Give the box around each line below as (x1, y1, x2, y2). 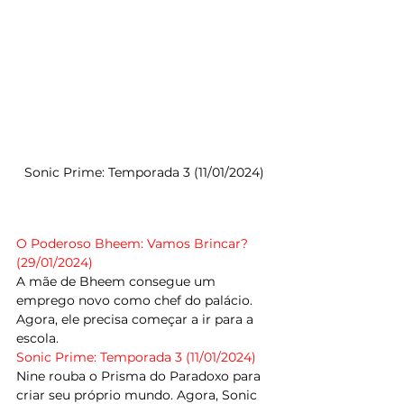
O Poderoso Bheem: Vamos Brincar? (16, 235, 252, 252)
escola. (16, 330, 59, 347)
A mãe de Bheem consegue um (16, 273, 219, 290)
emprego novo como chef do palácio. (16, 292, 256, 309)
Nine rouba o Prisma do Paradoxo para (16, 368, 264, 385)
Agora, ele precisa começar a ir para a (16, 311, 257, 328)
